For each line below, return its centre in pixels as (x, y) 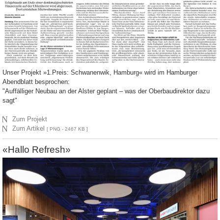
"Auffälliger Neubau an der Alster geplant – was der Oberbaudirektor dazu (106, 91)
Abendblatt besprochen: (36, 82)
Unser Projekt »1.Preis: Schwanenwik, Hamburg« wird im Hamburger (100, 73)
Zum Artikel (30, 129)
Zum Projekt (30, 119)
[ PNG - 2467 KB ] (68, 129)
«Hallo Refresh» (37, 150)
